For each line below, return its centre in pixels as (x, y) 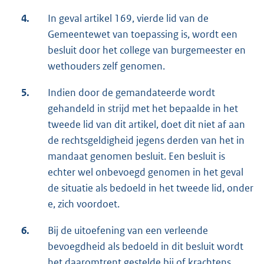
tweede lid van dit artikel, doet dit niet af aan (146, 124)
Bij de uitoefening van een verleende (128, 230)
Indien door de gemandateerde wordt (131, 92)
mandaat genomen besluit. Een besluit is (136, 156)
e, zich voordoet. (84, 204)
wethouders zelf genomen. (106, 66)
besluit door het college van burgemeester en (147, 50)
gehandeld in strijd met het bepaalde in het (143, 108)
